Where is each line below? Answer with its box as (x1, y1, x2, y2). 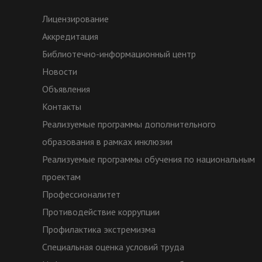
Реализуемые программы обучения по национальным (42, 153, 255, 166)
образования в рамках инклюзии (42, 136, 173, 148)
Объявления (42, 83, 90, 95)
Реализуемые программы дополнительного (42, 118, 216, 130)
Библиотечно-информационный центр (42, 48, 196, 60)
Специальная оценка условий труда (42, 241, 184, 253)
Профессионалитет (42, 188, 120, 201)
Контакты (42, 101, 81, 113)
